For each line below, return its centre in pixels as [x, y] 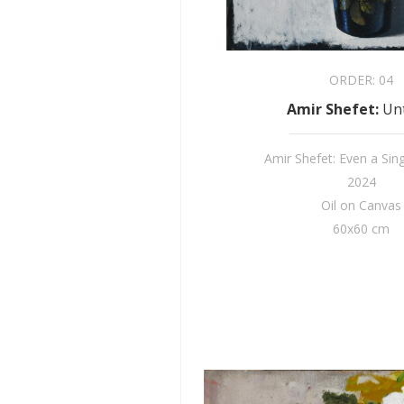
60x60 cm [362, 229]
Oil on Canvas [362, 205]
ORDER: [354, 80]
